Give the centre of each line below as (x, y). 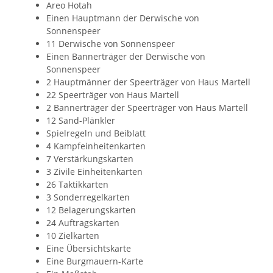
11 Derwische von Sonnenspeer (111, 44)
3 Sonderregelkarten (88, 197)
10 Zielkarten (73, 236)
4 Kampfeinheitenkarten (96, 146)
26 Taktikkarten (77, 185)
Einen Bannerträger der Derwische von (126, 57)
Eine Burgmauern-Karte (95, 261)
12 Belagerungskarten (91, 210)
